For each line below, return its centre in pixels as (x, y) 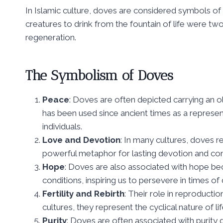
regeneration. (51, 38)
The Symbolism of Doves (99, 76)
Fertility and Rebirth (83, 194)
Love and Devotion (81, 140)
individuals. (62, 127)
